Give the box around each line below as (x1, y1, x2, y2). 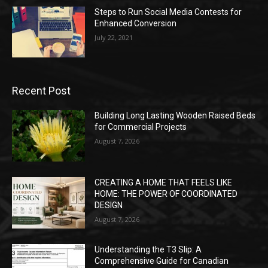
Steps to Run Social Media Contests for (95, 7, 242, 17)
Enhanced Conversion (95, 18, 177, 28)
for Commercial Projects (95, 122, 187, 132)
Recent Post (12, 84, 71, 98)
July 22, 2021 (95, 32, 133, 42)
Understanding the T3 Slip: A (95, 244, 202, 254)
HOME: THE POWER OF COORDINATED (95, 189, 238, 199)
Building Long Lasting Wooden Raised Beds (95, 111, 256, 121)
